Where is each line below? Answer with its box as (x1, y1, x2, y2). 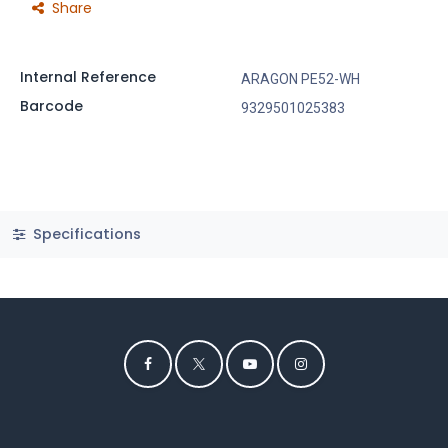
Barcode (19, 96, 83, 116)
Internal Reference (19, 67, 156, 87)
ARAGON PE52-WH (240, 71, 360, 87)
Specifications (28, 223, 141, 244)
